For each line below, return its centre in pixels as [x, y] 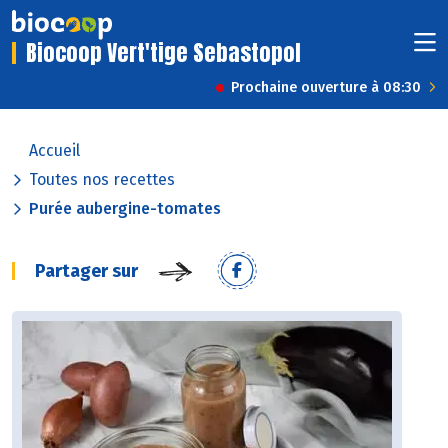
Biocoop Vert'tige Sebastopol [163, 53]
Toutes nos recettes [102, 180]
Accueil [54, 151]
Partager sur [86, 271]
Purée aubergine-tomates [125, 209]
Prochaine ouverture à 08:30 [326, 88]
